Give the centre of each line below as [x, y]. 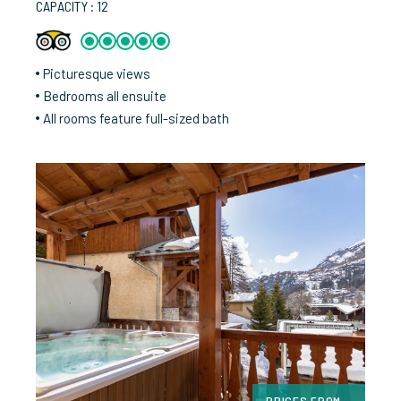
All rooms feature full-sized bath [136, 119]
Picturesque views [97, 74]
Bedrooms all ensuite [105, 96]
